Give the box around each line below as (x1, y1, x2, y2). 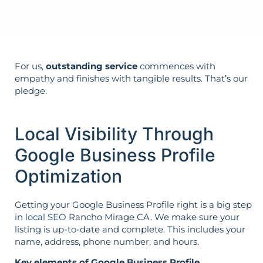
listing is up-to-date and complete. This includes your (15, 223, 245, 235)
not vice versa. (60, 4, 123, 15)
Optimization (15, 165, 122, 187)
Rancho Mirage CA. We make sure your (66, 211, 240, 222)
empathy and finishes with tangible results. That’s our (15, 73, 248, 85)
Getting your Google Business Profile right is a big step (15, 198, 252, 210)
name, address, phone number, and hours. (15, 235, 199, 247)
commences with (137, 60, 215, 72)
